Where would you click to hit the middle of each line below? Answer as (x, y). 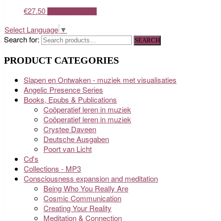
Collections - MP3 (52, 169)
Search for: (22, 39)
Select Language (31, 30)
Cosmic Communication (82, 198)
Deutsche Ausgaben (76, 139)
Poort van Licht (68, 149)
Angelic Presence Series (63, 90)
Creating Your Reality (77, 208)
